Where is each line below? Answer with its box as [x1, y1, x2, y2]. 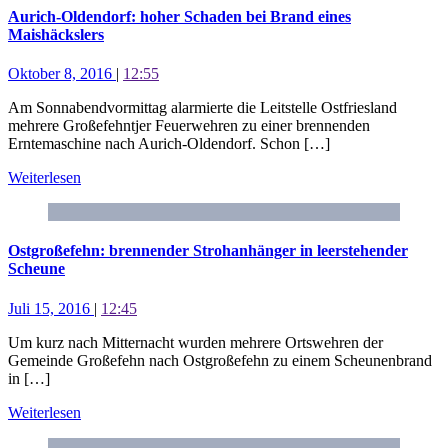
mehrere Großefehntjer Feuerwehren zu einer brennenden [8, 116, 370, 134]
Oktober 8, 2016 [8, 64, 116, 82]
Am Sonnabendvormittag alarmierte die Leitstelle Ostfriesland [8, 98, 397, 116]
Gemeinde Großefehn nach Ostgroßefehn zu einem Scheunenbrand [8, 351, 432, 369]
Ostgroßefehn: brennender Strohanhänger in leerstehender [8, 242, 408, 260]
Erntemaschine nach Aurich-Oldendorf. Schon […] [8, 134, 330, 152]
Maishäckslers [8, 25, 104, 43]
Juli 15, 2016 [8, 299, 94, 317]
